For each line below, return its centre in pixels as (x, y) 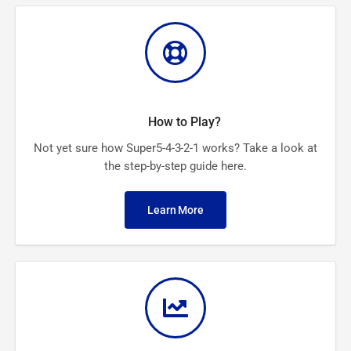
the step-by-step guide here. (175, 166)
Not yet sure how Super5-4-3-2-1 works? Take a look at (175, 148)
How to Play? (184, 122)
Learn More (175, 210)
